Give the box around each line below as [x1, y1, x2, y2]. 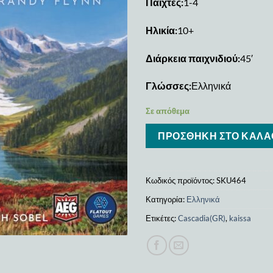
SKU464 [216, 175, 246, 185]
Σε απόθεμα [146, 106, 190, 116]
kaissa [229, 213, 251, 223]
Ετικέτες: [146, 213, 178, 223]
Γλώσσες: [146, 80, 191, 92]
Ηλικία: [146, 24, 177, 36]
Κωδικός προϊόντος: [146, 175, 216, 185]
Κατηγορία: [146, 194, 186, 204]
